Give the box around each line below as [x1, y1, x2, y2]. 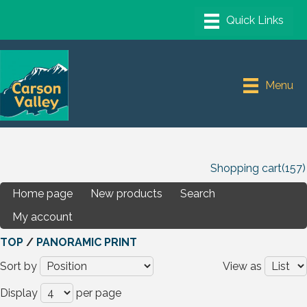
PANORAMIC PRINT [36, 236, 137, 249]
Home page [12, 187, 73, 201]
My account [12, 210, 73, 224]
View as [223, 260, 262, 273]
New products [90, 187, 162, 201]
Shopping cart [210, 162, 282, 175]
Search [180, 187, 215, 201]
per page [76, 286, 121, 300]
